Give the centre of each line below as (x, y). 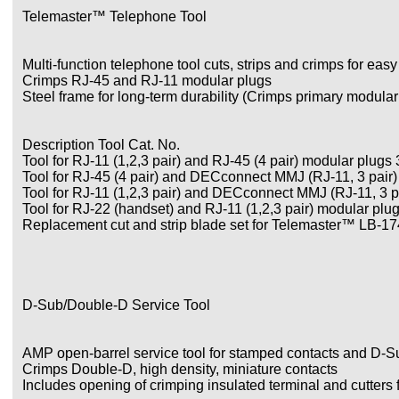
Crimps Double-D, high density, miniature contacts (180, 369)
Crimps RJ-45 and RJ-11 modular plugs (147, 81)
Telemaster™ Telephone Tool (114, 16)
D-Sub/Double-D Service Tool (116, 305)
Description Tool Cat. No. (101, 145)
